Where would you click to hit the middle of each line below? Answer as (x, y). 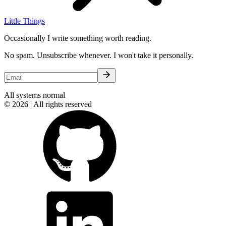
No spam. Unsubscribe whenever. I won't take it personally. (99, 55)
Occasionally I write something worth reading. (78, 38)
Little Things (24, 21)
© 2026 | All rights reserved (48, 104)
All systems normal (35, 95)
